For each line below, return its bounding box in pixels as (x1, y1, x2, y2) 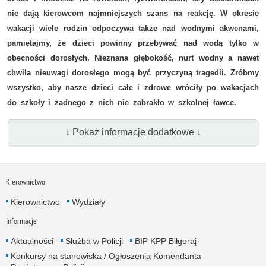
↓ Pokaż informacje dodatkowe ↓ (65, 127, 201, 138)
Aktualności (10, 236, 53, 246)
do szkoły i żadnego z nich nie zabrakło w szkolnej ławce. (7, 97, 236, 107)
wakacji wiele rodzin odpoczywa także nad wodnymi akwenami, (7, 23, 259, 33)
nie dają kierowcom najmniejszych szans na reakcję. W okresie (7, 8, 259, 18)
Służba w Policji (65, 236, 123, 246)
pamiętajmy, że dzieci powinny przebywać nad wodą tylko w (7, 38, 259, 47)
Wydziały (71, 197, 105, 207)
